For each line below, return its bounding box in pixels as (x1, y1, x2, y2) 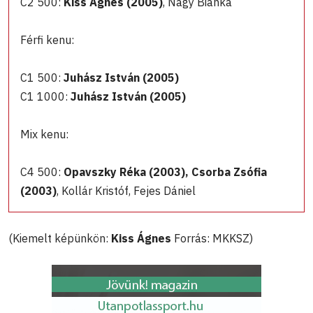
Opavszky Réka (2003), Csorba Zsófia (64, 165, 267, 180)
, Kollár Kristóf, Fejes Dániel (57, 184, 196, 198)
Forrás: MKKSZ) (171, 231, 256, 246)
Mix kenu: (20, 127, 68, 142)
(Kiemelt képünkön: (8, 231, 111, 246)
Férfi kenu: (20, 33, 74, 48)
